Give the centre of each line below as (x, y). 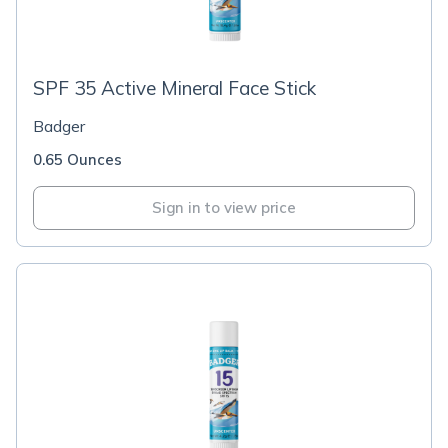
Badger (59, 126)
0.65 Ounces (77, 159)
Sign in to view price (224, 207)
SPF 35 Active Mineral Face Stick (174, 88)
